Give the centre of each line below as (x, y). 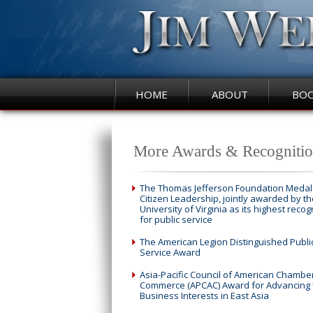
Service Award (170, 252)
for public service (176, 219)
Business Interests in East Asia (204, 296)
